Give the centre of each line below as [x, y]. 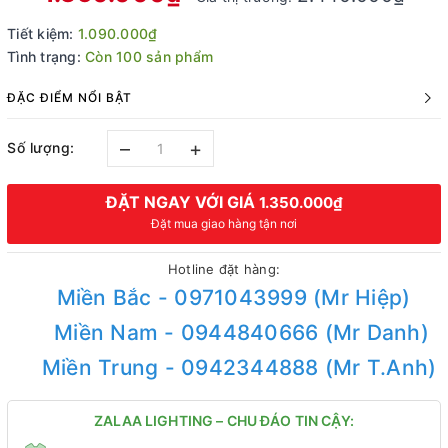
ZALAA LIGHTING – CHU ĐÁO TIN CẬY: [224, 420]
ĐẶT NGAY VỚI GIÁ [182, 201]
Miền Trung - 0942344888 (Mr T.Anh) [239, 367]
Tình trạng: [44, 56]
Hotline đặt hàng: [224, 268]
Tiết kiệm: [42, 33]
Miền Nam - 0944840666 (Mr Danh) [241, 332]
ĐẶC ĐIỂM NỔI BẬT [69, 97]
